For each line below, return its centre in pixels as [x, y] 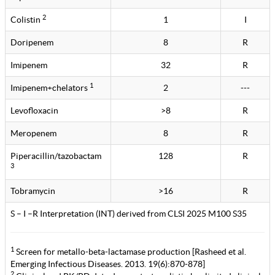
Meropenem [33, 133]
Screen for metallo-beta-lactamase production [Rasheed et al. [130, 252]
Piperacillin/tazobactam [56, 156]
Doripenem [32, 42]
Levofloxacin [34, 110]
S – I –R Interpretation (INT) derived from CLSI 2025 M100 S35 [129, 214]
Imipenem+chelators [50, 88]
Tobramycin [33, 191]
